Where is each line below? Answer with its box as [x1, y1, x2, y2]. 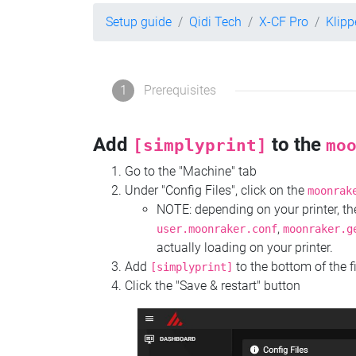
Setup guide [106, 14, 172, 29]
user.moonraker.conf [157, 222, 277, 236]
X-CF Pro [259, 14, 308, 29]
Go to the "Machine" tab [125, 164, 257, 180]
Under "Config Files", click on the [125, 183, 308, 199]
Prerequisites [144, 83, 216, 99]
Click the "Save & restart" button [125, 278, 300, 294]
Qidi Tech [189, 14, 242, 29]
